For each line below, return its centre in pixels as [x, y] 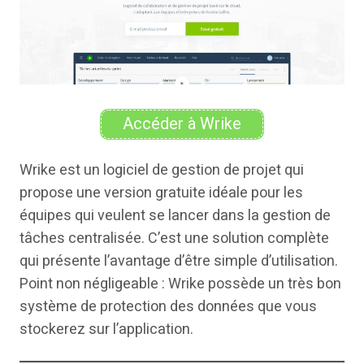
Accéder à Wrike [182, 123]
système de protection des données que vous [168, 306]
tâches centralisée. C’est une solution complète [174, 238]
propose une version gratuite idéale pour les [161, 193]
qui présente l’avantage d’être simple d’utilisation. [179, 261]
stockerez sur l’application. [106, 329]
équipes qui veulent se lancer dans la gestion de [175, 215]
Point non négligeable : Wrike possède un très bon [180, 284]
